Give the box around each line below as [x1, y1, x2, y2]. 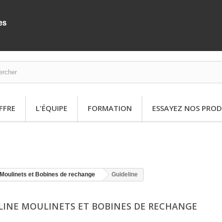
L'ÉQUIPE [36, 103, 67, 113]
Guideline [111, 170, 138, 178]
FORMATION [88, 103, 132, 113]
